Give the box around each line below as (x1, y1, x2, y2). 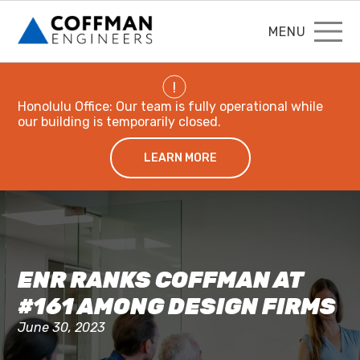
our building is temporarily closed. (18, 114, 222, 129)
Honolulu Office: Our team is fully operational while (18, 99, 324, 114)
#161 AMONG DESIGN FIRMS (18, 293, 337, 320)
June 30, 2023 (18, 320, 106, 335)
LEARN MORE (143, 151, 217, 165)
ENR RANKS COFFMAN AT (18, 267, 304, 293)
